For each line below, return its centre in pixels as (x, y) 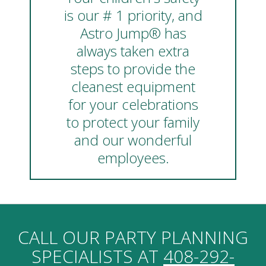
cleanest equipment (133, 87)
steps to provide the (133, 69)
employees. (133, 158)
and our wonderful (133, 140)
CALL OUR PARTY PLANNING (133, 237)
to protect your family (133, 122)
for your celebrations (133, 104)
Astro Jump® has (133, 33)
